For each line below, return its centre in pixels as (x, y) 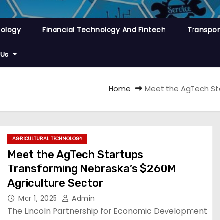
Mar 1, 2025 (39, 198)
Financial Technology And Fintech (104, 30)
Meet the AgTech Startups (75, 154)
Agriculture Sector (55, 183)
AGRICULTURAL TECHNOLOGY (47, 139)
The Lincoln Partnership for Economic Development (107, 211)
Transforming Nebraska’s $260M (92, 169)
